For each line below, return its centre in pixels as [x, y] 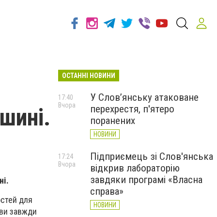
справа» [107, 191]
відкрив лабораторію [135, 168]
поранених [113, 121]
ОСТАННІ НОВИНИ [89, 76]
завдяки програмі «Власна [146, 180]
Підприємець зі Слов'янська [152, 156]
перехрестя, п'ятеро [132, 109]
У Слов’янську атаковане [144, 97]
